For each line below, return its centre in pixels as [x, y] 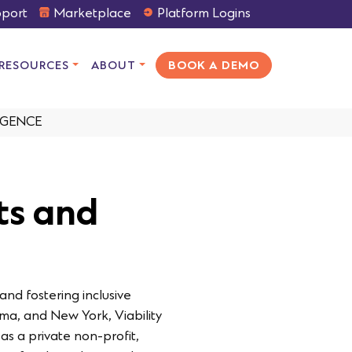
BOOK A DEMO [214, 66]
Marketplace [92, 14]
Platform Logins [204, 14]
